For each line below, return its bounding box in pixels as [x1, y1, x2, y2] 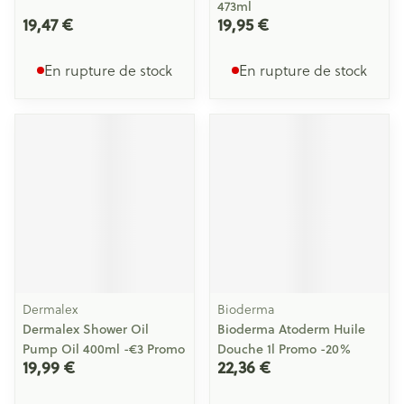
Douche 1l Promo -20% [217, 340, 351, 358]
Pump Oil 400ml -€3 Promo [23, 340, 185, 358]
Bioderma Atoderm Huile [217, 320, 365, 338]
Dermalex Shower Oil [23, 320, 149, 338]
